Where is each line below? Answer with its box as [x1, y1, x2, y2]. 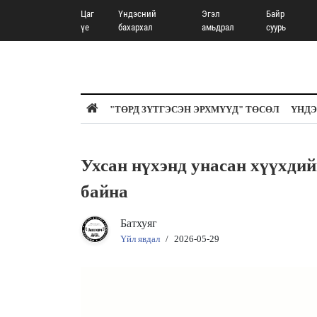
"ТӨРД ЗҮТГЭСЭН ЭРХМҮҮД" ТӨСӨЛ [110, 104, 279, 115]
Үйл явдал [120, 234, 160, 244]
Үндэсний [117, 8, 156, 19]
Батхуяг [120, 217, 157, 229]
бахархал [117, 22, 153, 33]
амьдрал [202, 22, 235, 33]
